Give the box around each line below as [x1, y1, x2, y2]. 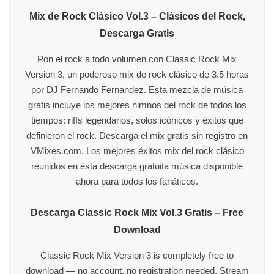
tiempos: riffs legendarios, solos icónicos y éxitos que [31, 114, 243, 125]
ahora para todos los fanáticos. [76, 176, 198, 187]
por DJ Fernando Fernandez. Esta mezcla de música [31, 84, 243, 95]
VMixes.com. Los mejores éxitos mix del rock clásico [30, 145, 244, 156]
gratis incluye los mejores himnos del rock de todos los [28, 99, 246, 110]
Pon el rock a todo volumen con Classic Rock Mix [37, 53, 237, 64]
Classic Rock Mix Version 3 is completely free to [40, 250, 234, 261]
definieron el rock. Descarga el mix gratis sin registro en [26, 130, 248, 141]
